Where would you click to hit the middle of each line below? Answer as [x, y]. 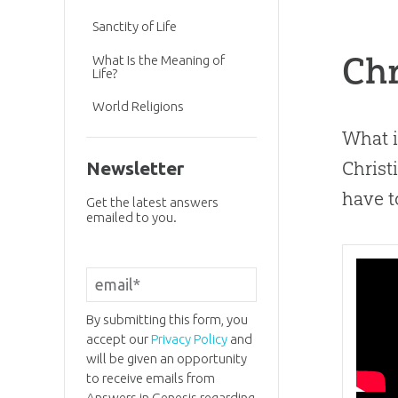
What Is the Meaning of [159, 60]
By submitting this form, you [167, 319]
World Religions [139, 107]
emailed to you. [131, 218]
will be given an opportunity [166, 358]
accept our [118, 338]
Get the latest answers [152, 203]
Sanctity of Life [135, 27]
